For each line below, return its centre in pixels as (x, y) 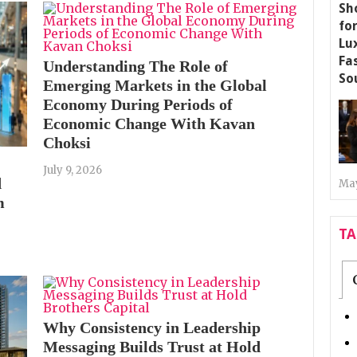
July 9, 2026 (73, 170)
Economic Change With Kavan (149, 124)
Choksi (67, 143)
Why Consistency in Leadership (152, 327)
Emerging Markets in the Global (155, 85)
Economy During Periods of (138, 104)
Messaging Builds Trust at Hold (152, 346)
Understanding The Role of (135, 66)
